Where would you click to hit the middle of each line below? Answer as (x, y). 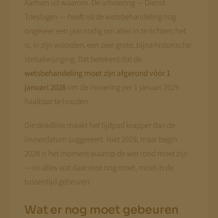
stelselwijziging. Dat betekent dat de (83, 60)
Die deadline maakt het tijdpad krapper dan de (100, 126)
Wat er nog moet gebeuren (101, 209)
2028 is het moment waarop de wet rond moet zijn (106, 154)
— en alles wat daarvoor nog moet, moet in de (99, 168)
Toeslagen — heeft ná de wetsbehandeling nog (100, 17)
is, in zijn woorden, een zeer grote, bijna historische (107, 45)
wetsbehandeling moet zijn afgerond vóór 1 (97, 74)
